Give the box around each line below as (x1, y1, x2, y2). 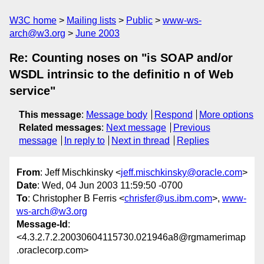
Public (126, 15, 153, 25)
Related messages (19, 123, 101, 133)
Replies (176, 136, 209, 146)
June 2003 (75, 28, 120, 38)
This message (19, 110, 81, 120)
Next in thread (111, 136, 170, 146)
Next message (106, 123, 166, 133)
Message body (86, 110, 147, 120)
